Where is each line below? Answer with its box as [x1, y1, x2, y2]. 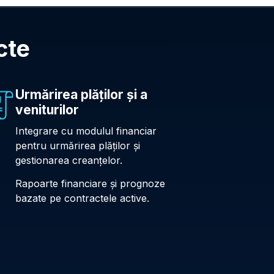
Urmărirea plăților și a [15, 86, 147, 102]
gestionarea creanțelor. [15, 154, 122, 166]
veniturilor [15, 102, 79, 117]
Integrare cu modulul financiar [15, 124, 157, 137]
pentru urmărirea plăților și [15, 139, 140, 152]
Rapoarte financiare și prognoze [15, 177, 165, 190]
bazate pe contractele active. [15, 191, 149, 204]
